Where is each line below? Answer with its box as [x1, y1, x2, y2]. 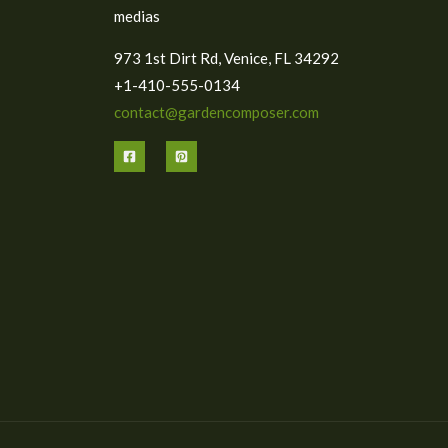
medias [113, 6, 160, 25]
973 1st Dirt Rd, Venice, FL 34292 [113, 48, 339, 67]
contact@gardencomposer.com [113, 102, 319, 121]
